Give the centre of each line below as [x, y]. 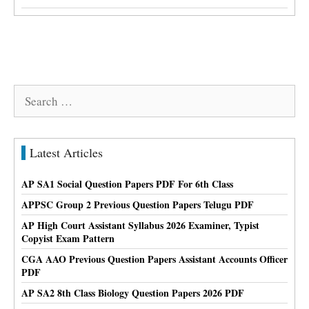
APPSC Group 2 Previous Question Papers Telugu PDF [138, 204]
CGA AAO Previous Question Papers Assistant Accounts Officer [154, 259]
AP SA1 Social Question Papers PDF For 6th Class [127, 183]
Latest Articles [66, 152]
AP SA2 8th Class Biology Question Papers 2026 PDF [133, 292]
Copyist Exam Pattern [68, 238]
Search [30, 93]
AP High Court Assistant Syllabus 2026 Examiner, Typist [140, 225]
